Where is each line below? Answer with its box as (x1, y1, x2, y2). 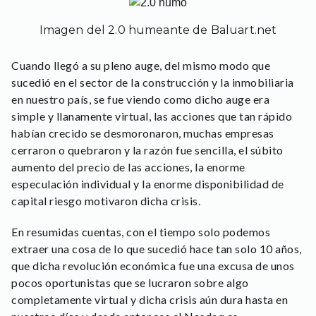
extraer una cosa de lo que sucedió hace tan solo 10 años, (11, 241, 302, 255)
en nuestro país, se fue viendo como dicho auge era (11, 92, 269, 106)
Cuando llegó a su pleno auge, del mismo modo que (11, 58, 270, 72)
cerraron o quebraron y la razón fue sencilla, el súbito (11, 142, 284, 157)
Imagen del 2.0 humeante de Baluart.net (39, 23, 277, 37)
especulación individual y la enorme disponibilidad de (11, 176, 284, 190)
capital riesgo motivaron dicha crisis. (11, 193, 200, 207)
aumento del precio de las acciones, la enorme (11, 159, 245, 174)
